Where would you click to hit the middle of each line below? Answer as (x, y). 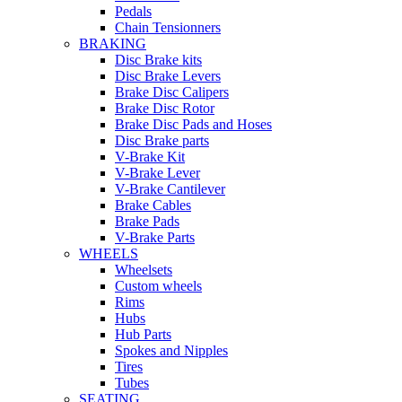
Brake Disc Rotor (165, 108)
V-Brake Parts (155, 237)
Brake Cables (153, 205)
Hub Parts (143, 334)
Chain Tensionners (168, 27)
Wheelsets (144, 269)
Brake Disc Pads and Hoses (193, 124)
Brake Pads (147, 221)
